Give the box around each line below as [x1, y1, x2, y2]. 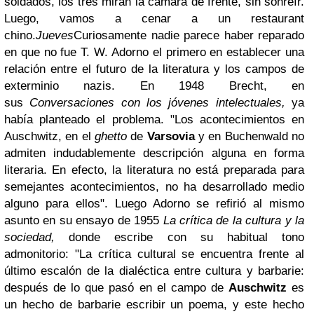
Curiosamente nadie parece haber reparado [74, 29, 304, 42]
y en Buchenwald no [194, 130, 305, 143]
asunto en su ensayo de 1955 [4, 214, 163, 227]
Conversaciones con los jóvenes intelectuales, [29, 96, 285, 109]
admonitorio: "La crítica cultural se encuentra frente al [4, 247, 304, 261]
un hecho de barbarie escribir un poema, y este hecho [4, 298, 304, 311]
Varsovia [146, 130, 195, 143]
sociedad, [4, 231, 55, 244]
